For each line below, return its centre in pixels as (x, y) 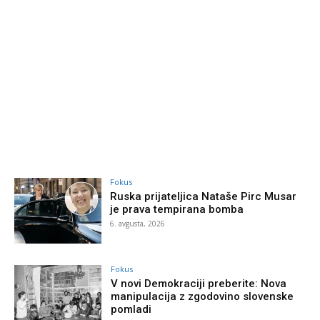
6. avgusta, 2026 (138, 224)
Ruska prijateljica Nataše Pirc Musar (204, 197)
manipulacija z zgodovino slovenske (202, 297)
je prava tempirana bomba (177, 210)
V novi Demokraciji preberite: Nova (199, 284)
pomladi (131, 310)
